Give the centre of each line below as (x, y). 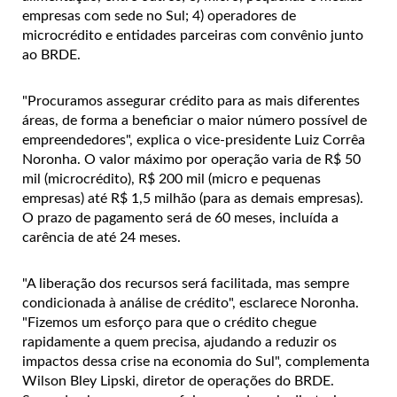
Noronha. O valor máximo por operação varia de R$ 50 (191, 160)
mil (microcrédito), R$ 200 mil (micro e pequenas (171, 179)
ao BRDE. (51, 55)
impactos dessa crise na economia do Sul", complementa (196, 362)
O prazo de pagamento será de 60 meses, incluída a (180, 218)
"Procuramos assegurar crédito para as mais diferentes (191, 101)
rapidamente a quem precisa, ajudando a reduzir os (179, 343)
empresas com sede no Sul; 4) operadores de (159, 16)
